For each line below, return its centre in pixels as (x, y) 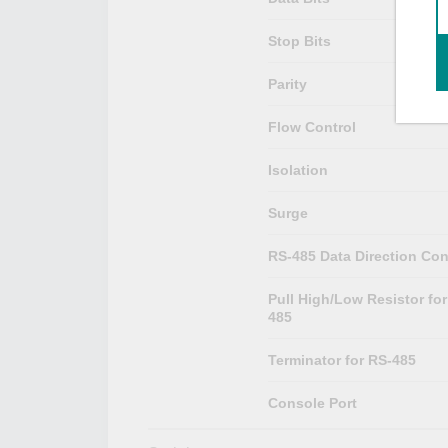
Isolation (297, 169)
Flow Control (311, 126)
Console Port (312, 402)
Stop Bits (299, 40)
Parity (287, 83)
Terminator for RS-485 (341, 359)
